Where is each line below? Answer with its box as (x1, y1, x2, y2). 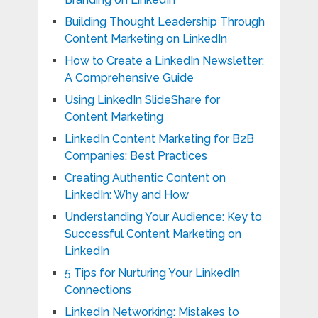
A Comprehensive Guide (64, 71, 194, 85)
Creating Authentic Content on (64, 171, 226, 185)
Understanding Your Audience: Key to (64, 210, 262, 224)
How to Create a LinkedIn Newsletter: (64, 54, 264, 68)
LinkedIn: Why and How (64, 188, 189, 202)
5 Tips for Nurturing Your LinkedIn (64, 266, 240, 280)
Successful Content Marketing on (64, 227, 241, 241)
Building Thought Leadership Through (64, 15, 265, 29)
